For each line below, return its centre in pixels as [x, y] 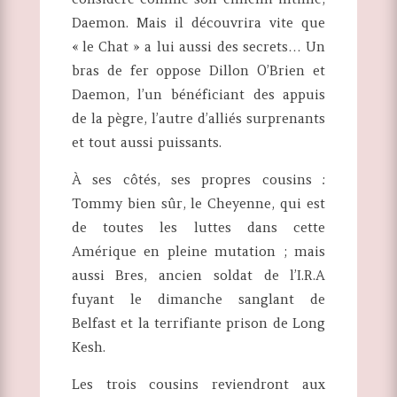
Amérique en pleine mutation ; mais [198, 252]
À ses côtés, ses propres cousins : [198, 180]
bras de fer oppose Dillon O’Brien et [198, 71]
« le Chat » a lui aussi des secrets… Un [198, 47]
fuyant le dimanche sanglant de [198, 300]
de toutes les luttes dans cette [198, 228]
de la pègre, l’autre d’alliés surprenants [198, 119]
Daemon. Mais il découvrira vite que [198, 23]
